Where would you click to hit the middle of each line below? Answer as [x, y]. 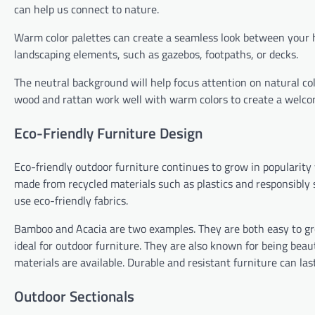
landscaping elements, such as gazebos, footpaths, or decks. [156, 54]
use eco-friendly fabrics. [71, 201]
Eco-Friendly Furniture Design [108, 133]
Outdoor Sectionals [74, 296]
